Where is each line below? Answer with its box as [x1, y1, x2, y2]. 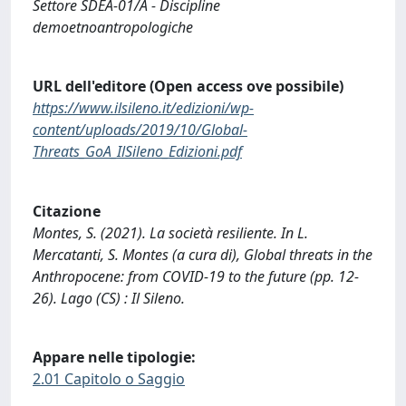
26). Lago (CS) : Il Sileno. [33, 287, 185, 308]
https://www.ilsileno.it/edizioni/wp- [33, 98, 254, 119]
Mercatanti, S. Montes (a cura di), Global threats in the [33, 244, 372, 265]
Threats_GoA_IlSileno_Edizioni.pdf [33, 141, 242, 162]
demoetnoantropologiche [33, 16, 193, 37]
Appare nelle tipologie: [33, 347, 196, 368]
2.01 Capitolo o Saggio [33, 369, 185, 390]
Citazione [33, 200, 101, 221]
